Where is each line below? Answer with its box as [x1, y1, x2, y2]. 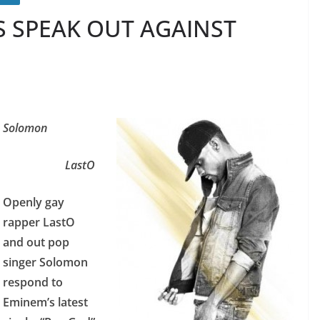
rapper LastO [3, 214, 75, 230]
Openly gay [3, 194, 64, 210]
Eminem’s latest [3, 294, 88, 310]
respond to [3, 274, 63, 290]
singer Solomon [3, 254, 88, 270]
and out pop [3, 234, 69, 250]
